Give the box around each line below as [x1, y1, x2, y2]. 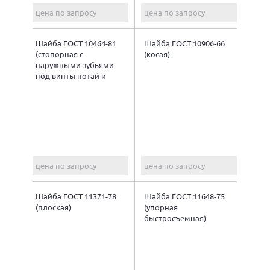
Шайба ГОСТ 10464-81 [36, 37, 116, 48]
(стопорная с [36, 48, 83, 59]
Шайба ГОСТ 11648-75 [144, 190, 225, 201]
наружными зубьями [36, 59, 114, 70]
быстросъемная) [144, 212, 206, 223]
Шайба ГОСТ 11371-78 [36, 190, 116, 201]
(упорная [144, 201, 178, 212]
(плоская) [36, 201, 71, 212]
